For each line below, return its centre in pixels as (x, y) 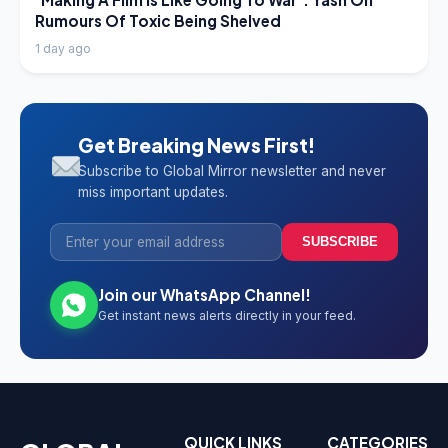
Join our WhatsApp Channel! (204, 294)
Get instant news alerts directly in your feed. (227, 315)
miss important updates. (152, 191)
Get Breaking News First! (196, 144)
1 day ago (63, 48)
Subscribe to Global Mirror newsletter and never (231, 170)
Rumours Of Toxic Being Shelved (158, 20)
